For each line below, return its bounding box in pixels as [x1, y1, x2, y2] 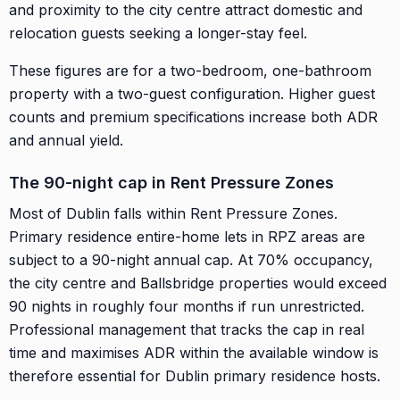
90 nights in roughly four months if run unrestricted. [9, 296, 364, 315]
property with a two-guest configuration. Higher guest [9, 84, 375, 103]
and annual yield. [9, 130, 123, 149]
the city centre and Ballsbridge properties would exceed [9, 273, 387, 292]
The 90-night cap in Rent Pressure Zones [9, 172, 334, 192]
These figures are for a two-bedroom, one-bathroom [9, 61, 371, 79]
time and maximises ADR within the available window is [9, 343, 379, 362]
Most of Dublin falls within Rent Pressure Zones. [9, 204, 337, 222]
